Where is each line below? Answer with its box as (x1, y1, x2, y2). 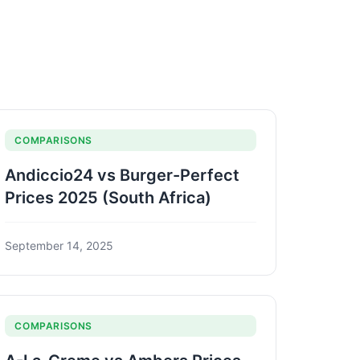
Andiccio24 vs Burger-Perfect (5, 165, 240, 185)
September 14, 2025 (5, 238, 114, 252)
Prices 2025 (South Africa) (5, 187, 212, 207)
